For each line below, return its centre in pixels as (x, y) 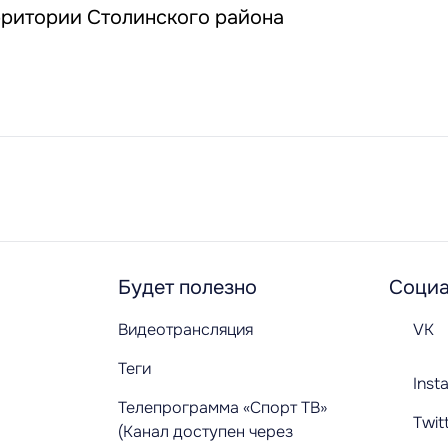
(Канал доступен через (205, 431)
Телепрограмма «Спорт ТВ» (222, 407)
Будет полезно (187, 287)
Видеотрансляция (185, 329)
